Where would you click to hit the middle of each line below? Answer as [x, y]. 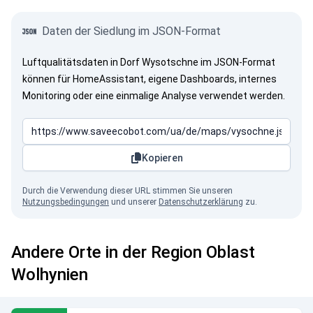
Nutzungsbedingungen [66, 202]
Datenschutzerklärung [201, 202]
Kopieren [162, 158]
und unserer [134, 202]
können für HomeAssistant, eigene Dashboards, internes [150, 79]
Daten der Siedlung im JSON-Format [131, 31]
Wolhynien [50, 275]
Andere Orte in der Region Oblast [133, 252]
